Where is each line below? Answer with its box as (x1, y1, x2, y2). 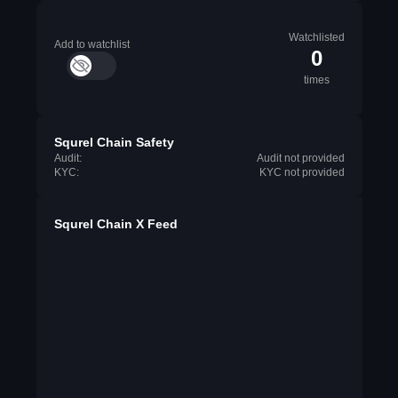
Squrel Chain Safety (53, 135, 174, 149)
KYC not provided (259, 166, 345, 179)
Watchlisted (288, 31, 345, 44)
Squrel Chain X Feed (53, 217, 178, 231)
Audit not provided (256, 152, 345, 164)
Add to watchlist (53, 38, 130, 51)
